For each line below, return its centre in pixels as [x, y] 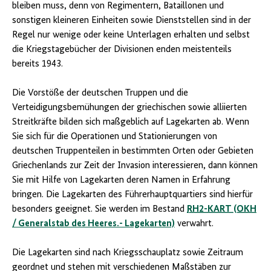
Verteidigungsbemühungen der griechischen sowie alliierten [129, 108]
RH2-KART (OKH [222, 210]
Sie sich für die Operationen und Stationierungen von [115, 137]
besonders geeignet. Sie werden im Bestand [100, 210]
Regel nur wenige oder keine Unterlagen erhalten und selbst [131, 35]
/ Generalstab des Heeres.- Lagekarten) [93, 224]
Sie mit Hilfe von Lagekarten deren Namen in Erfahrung [121, 181]
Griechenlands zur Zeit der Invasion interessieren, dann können [135, 166]
